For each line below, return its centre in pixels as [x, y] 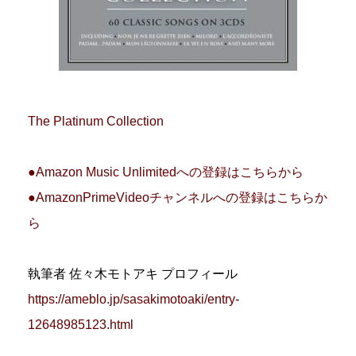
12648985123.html [81, 325]
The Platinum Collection [96, 122]
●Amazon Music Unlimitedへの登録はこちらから [166, 172]
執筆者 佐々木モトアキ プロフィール [133, 274]
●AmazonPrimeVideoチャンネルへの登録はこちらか [178, 198]
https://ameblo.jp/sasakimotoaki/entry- [133, 300]
